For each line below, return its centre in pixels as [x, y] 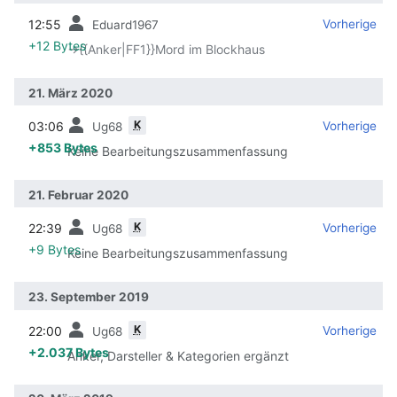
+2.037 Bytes [69, 352]
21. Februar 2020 [78, 195]
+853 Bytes [63, 148]
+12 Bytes [57, 45]
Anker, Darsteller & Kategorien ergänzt [178, 355]
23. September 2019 [89, 297]
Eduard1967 [125, 24]
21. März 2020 [70, 93]
